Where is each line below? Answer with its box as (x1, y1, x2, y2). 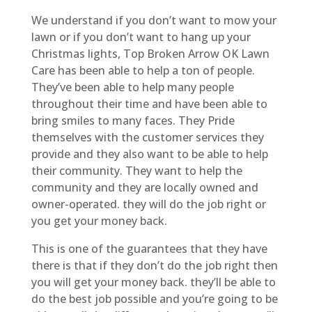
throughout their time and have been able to (31, 95, 267, 111)
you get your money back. (31, 212, 167, 228)
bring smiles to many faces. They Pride (31, 112, 235, 128)
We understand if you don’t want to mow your (31, 12, 276, 28)
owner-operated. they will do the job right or (31, 196, 266, 212)
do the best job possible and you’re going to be (31, 290, 278, 306)
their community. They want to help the (31, 162, 242, 178)
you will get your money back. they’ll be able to (31, 274, 276, 290)
